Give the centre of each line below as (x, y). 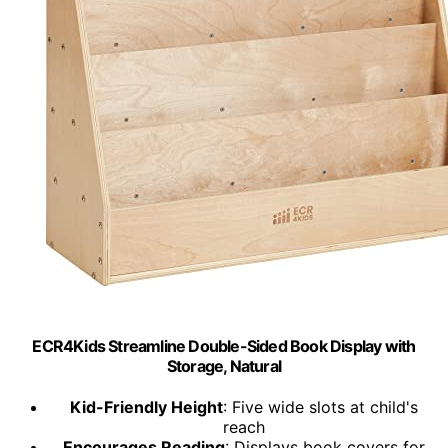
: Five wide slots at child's (320, 407)
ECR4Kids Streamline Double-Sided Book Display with (224, 346)
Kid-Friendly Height (146, 407)
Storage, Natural (224, 366)
